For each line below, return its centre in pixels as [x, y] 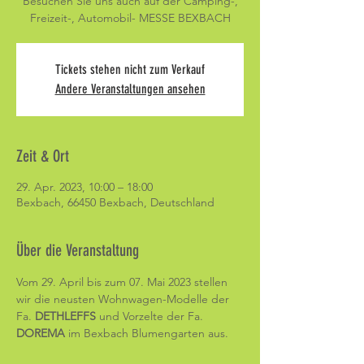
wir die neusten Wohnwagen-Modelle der [124, 299]
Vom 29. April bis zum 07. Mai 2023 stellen [123, 282]
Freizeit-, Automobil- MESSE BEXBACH [130, 18]
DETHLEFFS [67, 316]
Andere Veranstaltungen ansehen [130, 89]
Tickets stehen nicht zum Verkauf [130, 69]
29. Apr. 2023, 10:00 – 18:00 [84, 187]
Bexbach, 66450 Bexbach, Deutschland [115, 202]
